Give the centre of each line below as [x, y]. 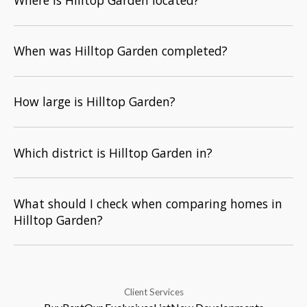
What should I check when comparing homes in [148, 203]
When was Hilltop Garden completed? [121, 51]
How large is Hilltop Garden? [95, 102]
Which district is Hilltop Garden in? [113, 152]
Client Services [153, 292]
